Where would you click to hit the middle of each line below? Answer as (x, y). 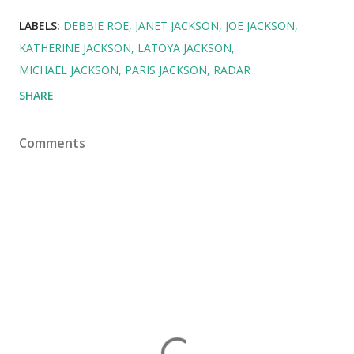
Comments (52, 143)
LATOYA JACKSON (185, 48)
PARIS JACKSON (166, 70)
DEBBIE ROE (96, 26)
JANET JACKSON (177, 26)
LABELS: (40, 26)
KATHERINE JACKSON (75, 48)
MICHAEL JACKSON (69, 70)
